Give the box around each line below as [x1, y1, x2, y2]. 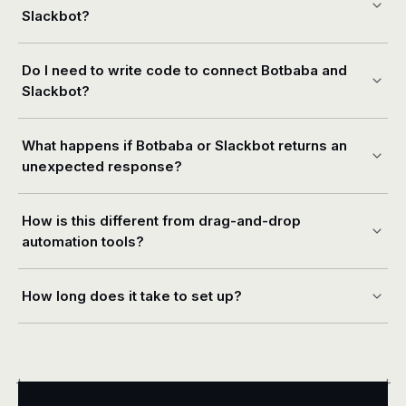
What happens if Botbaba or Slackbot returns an [22, 137, 347, 154]
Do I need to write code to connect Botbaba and [22, 62, 347, 79]
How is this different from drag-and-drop [22, 212, 301, 229]
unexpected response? [22, 158, 182, 175]
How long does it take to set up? [22, 287, 242, 304]
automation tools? [22, 233, 144, 250]
